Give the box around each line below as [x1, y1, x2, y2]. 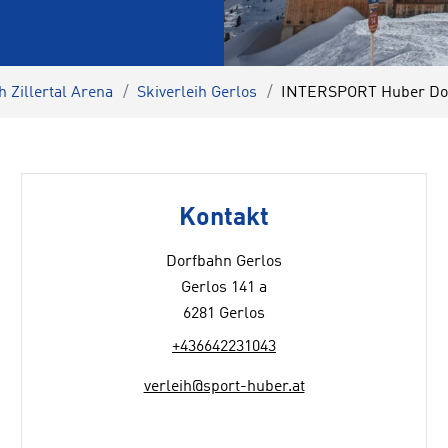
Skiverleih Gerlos [137, 85, 257, 101]
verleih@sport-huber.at [143, 379, 305, 395]
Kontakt [179, 206, 269, 231]
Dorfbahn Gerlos [166, 254, 282, 270]
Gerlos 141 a [181, 280, 267, 296]
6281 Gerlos [183, 306, 265, 322]
